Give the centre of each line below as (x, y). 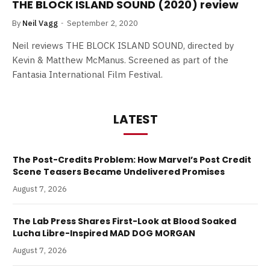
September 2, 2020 (102, 23)
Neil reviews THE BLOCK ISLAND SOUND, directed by (123, 46)
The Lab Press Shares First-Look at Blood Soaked (124, 221)
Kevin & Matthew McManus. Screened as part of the (120, 60)
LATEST (135, 119)
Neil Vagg (40, 23)
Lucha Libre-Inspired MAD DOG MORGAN (104, 233)
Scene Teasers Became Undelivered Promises (119, 172)
